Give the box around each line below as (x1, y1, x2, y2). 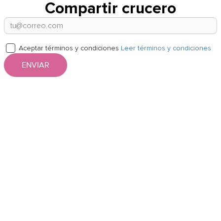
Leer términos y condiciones (120, 44, 211, 52)
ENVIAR (22, 60, 49, 71)
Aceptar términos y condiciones (18, 44, 121, 52)
